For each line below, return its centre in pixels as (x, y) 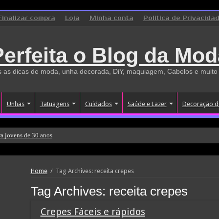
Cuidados (98, 104)
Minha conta (111, 18)
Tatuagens (55, 104)
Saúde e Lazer (147, 104)
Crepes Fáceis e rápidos (93, 212)
